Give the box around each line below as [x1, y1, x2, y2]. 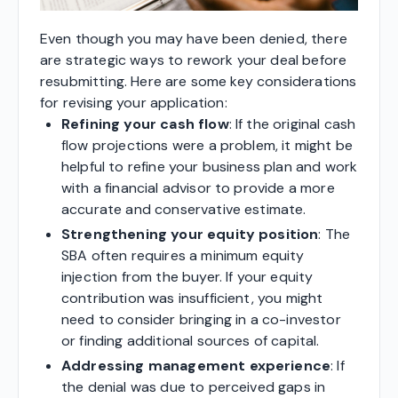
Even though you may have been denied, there [40, 28, 347, 48]
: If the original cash [228, 114, 356, 133]
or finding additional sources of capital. [61, 330, 320, 350]
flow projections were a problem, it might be [61, 135, 354, 155]
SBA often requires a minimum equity [61, 245, 305, 265]
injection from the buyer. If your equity [61, 267, 314, 286]
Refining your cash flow [61, 114, 229, 133]
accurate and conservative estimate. [61, 199, 306, 219]
